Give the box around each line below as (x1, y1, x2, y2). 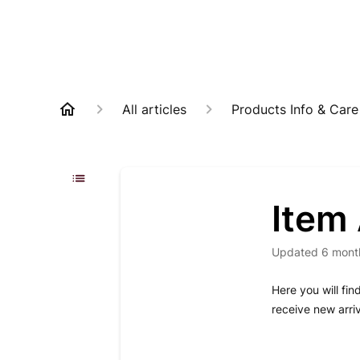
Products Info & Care (231, 101, 358, 117)
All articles (122, 101, 186, 117)
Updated (279, 245, 318, 259)
